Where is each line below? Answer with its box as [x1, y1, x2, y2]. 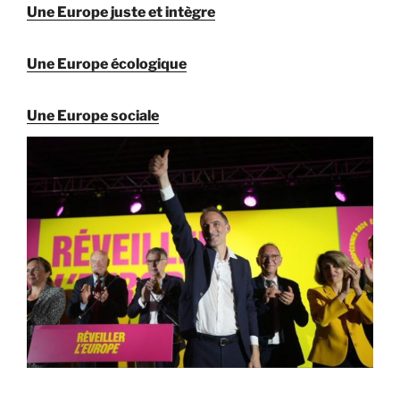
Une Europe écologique [27, 55, 187, 73]
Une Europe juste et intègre [27, 4, 215, 21]
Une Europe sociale [27, 107, 159, 125]
